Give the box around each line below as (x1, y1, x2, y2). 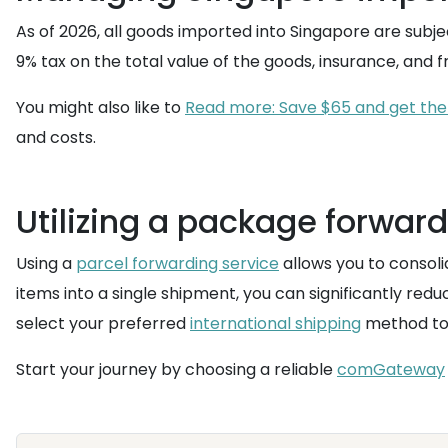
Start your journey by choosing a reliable (16, 358, 337, 381)
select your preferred (16, 312, 190, 335)
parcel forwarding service (76, 252, 279, 275)
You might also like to (16, 96, 185, 119)
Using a (16, 252, 76, 275)
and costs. (16, 126, 96, 149)
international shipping (190, 312, 361, 335)
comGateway (337, 358, 445, 381)
